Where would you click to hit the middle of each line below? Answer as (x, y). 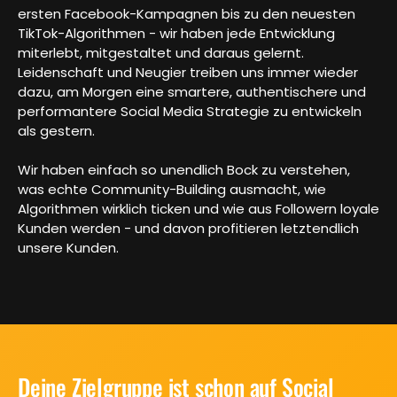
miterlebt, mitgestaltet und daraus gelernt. (161, 53)
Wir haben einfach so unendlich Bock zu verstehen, (184, 170)
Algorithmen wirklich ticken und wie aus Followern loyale (198, 209)
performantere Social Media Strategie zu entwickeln (190, 112)
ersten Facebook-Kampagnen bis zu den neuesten (187, 14)
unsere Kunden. (68, 248)
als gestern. (56, 131)
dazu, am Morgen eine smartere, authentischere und (192, 92)
